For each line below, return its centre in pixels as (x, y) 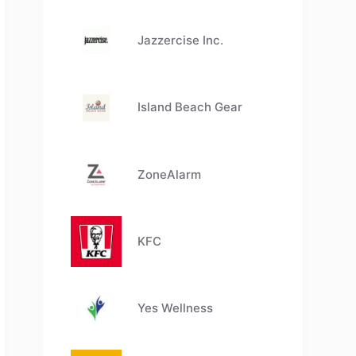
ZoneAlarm (170, 174)
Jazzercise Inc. (181, 41)
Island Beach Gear (190, 107)
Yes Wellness (176, 308)
